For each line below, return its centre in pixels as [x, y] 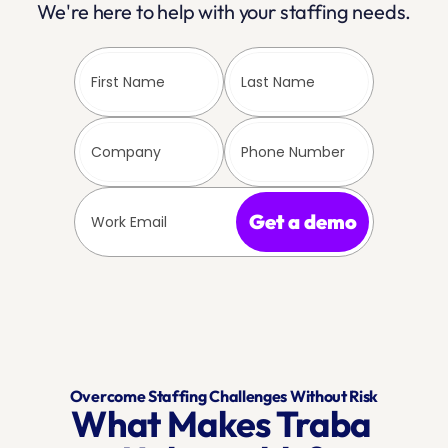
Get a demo [302, 221]
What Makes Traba [221, 423]
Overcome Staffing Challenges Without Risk [224, 396]
